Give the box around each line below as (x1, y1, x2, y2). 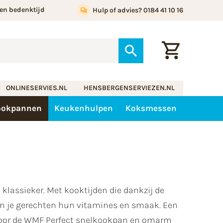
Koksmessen (125, 103, 177, 113)
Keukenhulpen (54, 103, 113, 113)
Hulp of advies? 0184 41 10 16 (92, 6, 183, 14)
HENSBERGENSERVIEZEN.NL (84, 84, 175, 93)
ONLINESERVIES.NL (5, 84, 67, 93)
